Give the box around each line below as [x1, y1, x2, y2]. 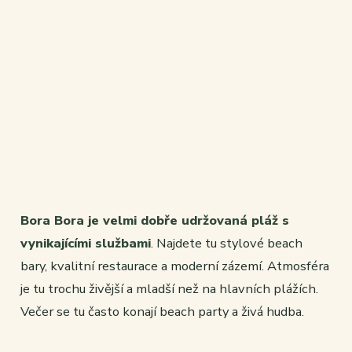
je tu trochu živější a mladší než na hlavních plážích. [20, 280, 318, 299]
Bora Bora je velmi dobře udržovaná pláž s [20, 211, 289, 230]
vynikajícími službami [20, 234, 151, 253]
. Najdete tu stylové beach [151, 234, 302, 253]
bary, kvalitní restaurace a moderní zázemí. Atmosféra [20, 257, 329, 276]
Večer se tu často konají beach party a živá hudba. [20, 302, 304, 321]
